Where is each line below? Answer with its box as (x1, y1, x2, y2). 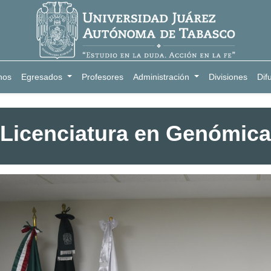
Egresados (21, 72, 63, 82)
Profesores (82, 72, 124, 82)
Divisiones (208, 72, 247, 82)
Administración (133, 72, 190, 82)
